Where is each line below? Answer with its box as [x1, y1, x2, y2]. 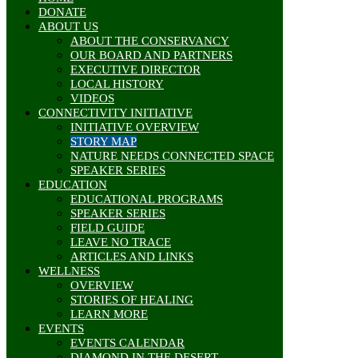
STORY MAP [70, 134, 137, 148]
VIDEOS [70, 91, 114, 105]
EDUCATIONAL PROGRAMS [70, 192, 223, 205]
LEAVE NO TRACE [70, 235, 171, 249]
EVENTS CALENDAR [70, 336, 185, 349]
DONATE [38, 5, 86, 18]
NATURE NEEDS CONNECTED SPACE [70, 149, 274, 162]
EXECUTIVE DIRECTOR [70, 62, 201, 76]
